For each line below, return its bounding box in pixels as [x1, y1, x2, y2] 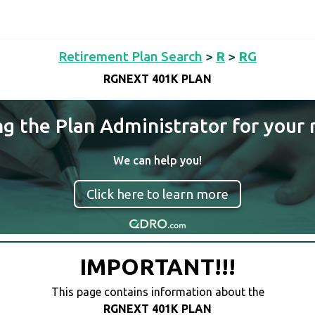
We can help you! [113, 154, 202, 167]
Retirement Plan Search [58, 49, 202, 64]
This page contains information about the [51, 285, 264, 299]
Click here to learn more [86, 186, 229, 202]
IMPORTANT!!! [79, 254, 236, 280]
